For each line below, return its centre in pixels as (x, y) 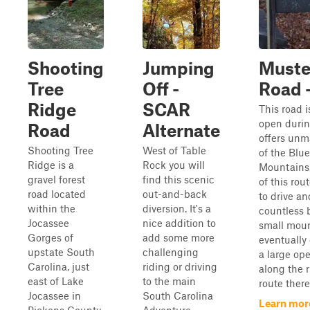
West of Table (174, 150)
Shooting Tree (61, 150)
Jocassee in (54, 295)
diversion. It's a (177, 208)
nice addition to (179, 223)
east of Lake (56, 281)
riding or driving (180, 266)
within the (52, 208)
